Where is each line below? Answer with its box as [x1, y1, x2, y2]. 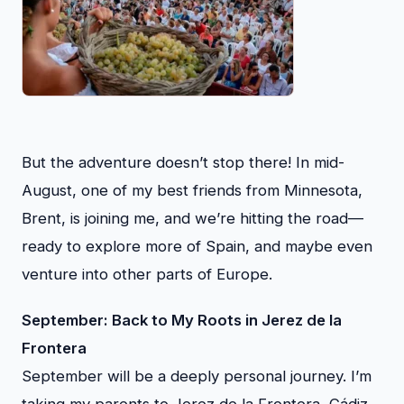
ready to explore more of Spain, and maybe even [22, 236, 372, 255]
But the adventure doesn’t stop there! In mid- [22, 152, 344, 171]
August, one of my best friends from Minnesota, [22, 180, 363, 199]
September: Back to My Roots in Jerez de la [22, 310, 342, 329]
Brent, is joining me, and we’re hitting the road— [22, 208, 363, 227]
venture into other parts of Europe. [22, 264, 272, 283]
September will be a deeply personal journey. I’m [22, 366, 372, 385]
